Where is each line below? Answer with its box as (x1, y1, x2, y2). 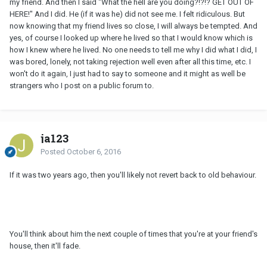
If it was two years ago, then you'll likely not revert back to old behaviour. (10, 170, 256, 180)
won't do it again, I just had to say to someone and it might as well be (10, 69, 246, 79)
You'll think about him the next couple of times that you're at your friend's (10, 229, 257, 239)
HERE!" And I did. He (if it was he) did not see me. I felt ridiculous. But (10, 10, 245, 19)
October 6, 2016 (67, 147, 121, 157)
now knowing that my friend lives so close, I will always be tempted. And (10, 21, 257, 31)
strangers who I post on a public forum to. (10, 81, 154, 91)
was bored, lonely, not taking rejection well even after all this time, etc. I (10, 57, 251, 67)
